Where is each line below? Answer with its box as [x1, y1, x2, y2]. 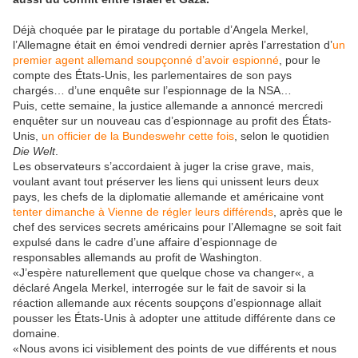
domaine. [13, 327, 60, 340]
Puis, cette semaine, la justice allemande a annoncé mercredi [13, 99, 323, 113]
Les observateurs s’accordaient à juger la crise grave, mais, [13, 160, 314, 173]
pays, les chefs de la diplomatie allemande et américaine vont [13, 190, 324, 204]
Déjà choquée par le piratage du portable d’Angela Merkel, [13, 23, 308, 37]
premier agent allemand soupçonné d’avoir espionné [13, 54, 279, 67]
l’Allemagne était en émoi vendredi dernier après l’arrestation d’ [13, 38, 332, 52]
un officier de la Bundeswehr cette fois [42, 129, 234, 143]
